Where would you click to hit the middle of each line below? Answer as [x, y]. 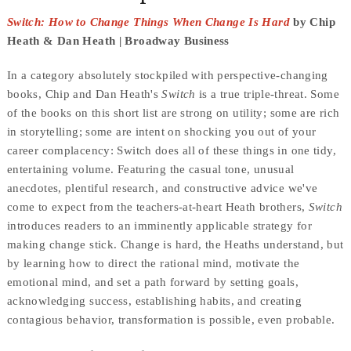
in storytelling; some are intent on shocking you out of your [161, 131]
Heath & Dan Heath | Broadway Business [118, 40]
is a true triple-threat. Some [267, 94]
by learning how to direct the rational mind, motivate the [153, 263]
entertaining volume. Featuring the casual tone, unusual [150, 169]
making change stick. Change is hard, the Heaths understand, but [175, 244]
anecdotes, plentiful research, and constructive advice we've [162, 188]
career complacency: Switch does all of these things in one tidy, [171, 150]
